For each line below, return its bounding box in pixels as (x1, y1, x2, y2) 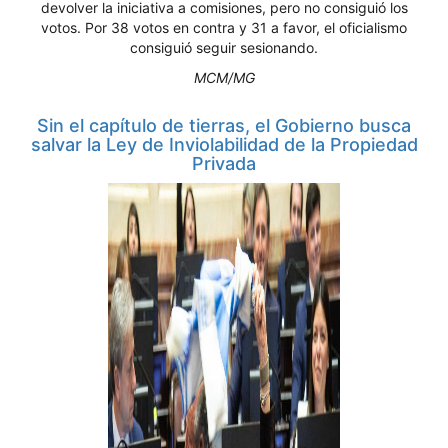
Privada (192, 153, 256, 174)
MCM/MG (193, 69, 255, 86)
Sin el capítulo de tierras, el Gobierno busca (37, 115, 411, 136)
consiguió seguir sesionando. (130, 39, 318, 56)
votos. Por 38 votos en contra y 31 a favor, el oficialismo (41, 19, 407, 36)
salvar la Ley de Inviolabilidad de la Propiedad (30, 134, 418, 155)
